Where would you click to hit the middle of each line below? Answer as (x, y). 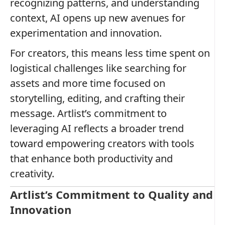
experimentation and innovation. (86, 33)
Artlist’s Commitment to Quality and (111, 194)
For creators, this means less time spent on (110, 53)
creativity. (32, 173)
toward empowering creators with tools (102, 143)
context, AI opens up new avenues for (98, 18)
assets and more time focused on (88, 83)
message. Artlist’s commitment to (88, 113)
